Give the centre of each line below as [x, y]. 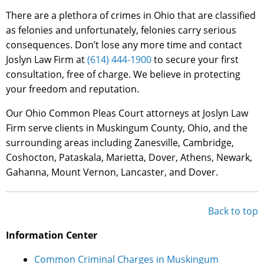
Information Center [52, 235]
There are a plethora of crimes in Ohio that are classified [131, 16]
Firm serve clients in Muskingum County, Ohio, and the [127, 128]
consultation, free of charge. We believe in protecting [123, 75]
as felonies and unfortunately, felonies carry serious [121, 30]
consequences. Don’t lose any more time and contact [124, 45]
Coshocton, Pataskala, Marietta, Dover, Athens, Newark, [129, 158]
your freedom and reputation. [72, 89]
